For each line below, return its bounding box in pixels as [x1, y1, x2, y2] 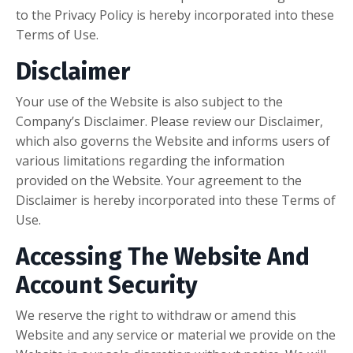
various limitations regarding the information [16, 152, 284, 170]
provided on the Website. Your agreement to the [16, 172, 302, 190]
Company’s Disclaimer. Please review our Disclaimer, [16, 113, 323, 131]
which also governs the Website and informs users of [16, 132, 330, 150]
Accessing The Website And [16, 243, 310, 272]
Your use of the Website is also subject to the [16, 93, 283, 111]
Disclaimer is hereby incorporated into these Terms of [16, 191, 336, 210]
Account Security [16, 271, 198, 300]
